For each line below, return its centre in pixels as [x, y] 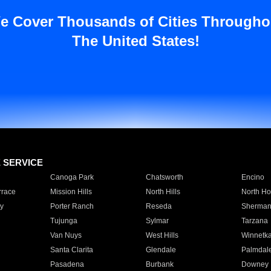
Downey [255, 264]
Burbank [159, 264]
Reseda [158, 206]
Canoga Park [72, 177]
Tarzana [254, 221]
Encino [253, 177]
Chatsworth [164, 177]
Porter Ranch [72, 206]
